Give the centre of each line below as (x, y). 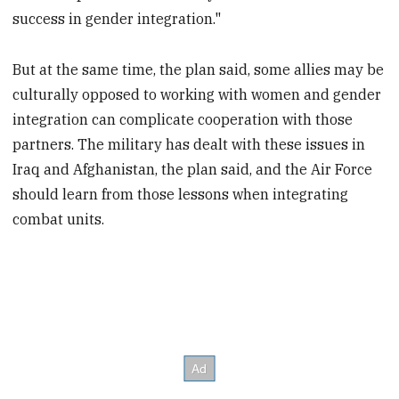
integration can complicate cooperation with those (183, 120)
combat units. (59, 220)
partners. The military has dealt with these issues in (189, 145)
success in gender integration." (117, 19)
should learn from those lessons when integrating (181, 195)
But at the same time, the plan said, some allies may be (199, 70)
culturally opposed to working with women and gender (197, 95)
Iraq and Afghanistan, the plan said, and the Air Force (193, 170)
